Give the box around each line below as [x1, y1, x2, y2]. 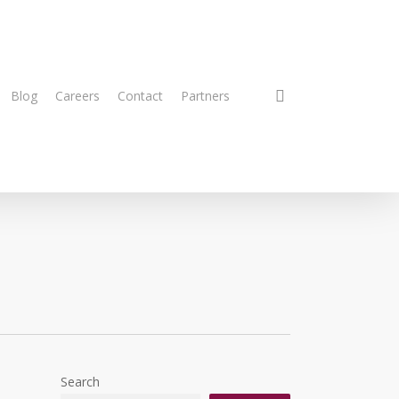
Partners [181, 87, 230, 104]
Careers [55, 87, 100, 104]
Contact [118, 87, 163, 104]
